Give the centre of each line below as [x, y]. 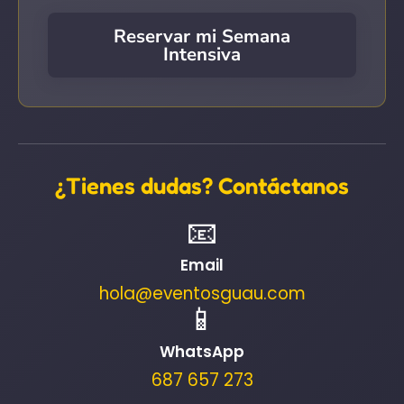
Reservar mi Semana [202, 37]
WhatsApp [202, 352]
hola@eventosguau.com [202, 294]
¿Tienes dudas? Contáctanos [202, 186]
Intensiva [202, 55]
